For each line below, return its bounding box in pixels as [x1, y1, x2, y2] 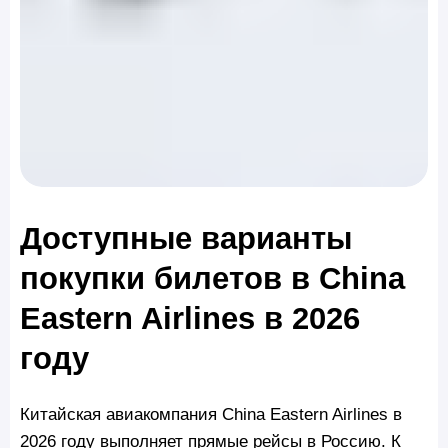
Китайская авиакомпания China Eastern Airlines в [20, 403, 402, 424]
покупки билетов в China [20, 261, 405, 297]
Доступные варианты [20, 221, 352, 257]
